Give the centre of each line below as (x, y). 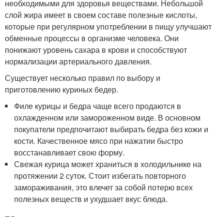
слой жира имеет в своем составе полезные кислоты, (101, 15)
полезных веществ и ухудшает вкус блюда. (91, 199)
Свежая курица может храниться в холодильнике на (108, 164)
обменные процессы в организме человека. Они (92, 38)
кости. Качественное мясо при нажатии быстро (99, 141)
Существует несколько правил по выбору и (83, 78)
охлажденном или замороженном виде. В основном (108, 118)
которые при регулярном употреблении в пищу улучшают (108, 27)
